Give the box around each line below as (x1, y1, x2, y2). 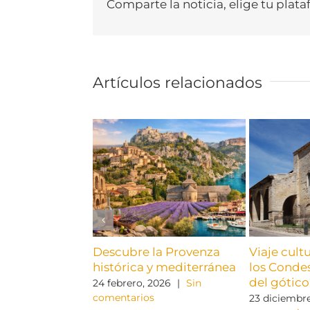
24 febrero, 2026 (93, 277, 172, 290)
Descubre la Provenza (93, 245, 221, 259)
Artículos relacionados (93, 73, 263, 93)
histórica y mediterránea (93, 260, 237, 275)
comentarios (93, 291, 155, 304)
